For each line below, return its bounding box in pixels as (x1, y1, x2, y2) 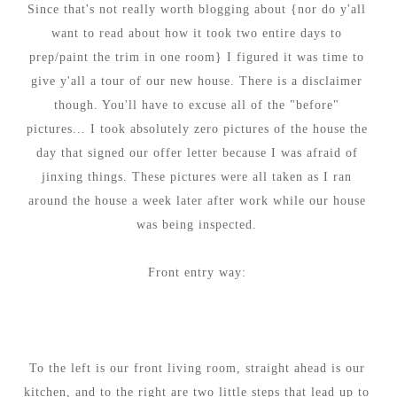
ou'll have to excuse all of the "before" (111, 97, 340, 112)
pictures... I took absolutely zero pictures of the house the (26, 121, 368, 136)
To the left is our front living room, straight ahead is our (28, 361, 365, 375)
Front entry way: (147, 265, 246, 279)
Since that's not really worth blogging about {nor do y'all (27, 2, 367, 16)
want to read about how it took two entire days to (51, 26, 343, 40)
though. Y (54, 97, 112, 112)
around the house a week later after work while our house (27, 193, 366, 207)
